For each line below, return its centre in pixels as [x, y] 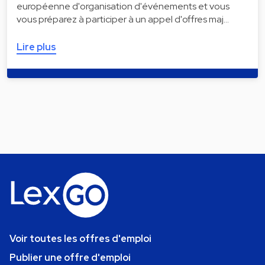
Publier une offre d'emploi [70, 257]
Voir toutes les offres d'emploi [80, 238]
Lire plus [36, 47]
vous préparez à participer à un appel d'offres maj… [123, 19]
